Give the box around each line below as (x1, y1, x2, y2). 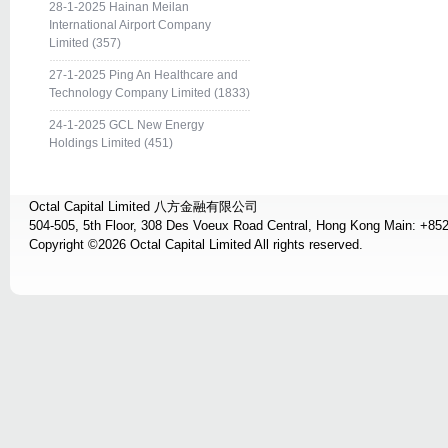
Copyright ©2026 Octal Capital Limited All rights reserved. (29, 237, 363, 252)
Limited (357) (49, 36, 121, 50)
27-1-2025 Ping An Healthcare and (49, 68, 238, 82)
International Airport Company (49, 18, 211, 32)
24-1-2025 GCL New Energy (49, 118, 204, 132)
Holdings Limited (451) (49, 136, 173, 150)
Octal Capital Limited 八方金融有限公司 (29, 199, 258, 214)
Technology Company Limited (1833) (49, 86, 250, 100)
